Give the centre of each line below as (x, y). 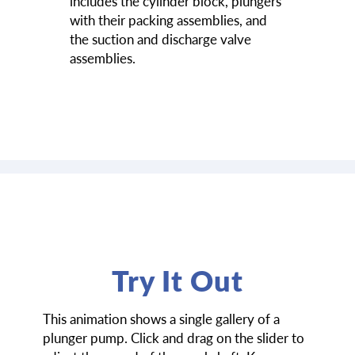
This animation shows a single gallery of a (161, 319)
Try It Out (177, 281)
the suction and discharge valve (160, 39)
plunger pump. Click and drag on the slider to (173, 338)
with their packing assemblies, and (168, 20)
